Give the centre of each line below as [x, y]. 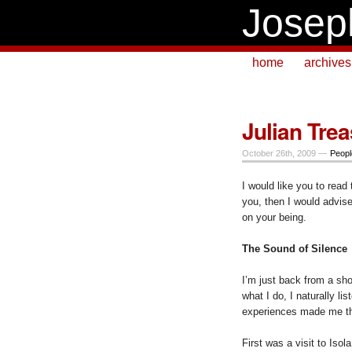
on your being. [274, 217]
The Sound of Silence [295, 248]
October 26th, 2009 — [286, 153]
